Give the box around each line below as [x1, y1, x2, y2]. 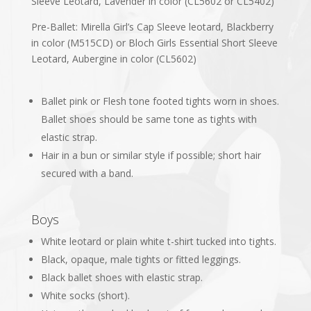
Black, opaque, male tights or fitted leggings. [40, 252, 241, 266]
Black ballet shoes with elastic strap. [40, 270, 203, 284]
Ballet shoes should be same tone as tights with [40, 112, 257, 126]
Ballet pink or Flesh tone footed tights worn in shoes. [40, 94, 279, 108]
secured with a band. [40, 166, 133, 180]
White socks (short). [40, 288, 130, 302]
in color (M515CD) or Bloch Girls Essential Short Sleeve [31, 35, 278, 49]
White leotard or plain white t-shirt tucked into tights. [40, 234, 276, 248]
